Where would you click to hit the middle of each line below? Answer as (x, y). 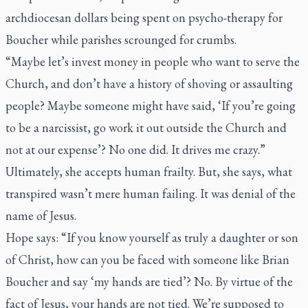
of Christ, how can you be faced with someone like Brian (147, 260)
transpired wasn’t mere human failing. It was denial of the (151, 194)
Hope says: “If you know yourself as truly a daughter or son (152, 238)
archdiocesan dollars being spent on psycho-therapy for (144, 18)
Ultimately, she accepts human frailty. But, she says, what (149, 172)
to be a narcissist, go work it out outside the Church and (146, 128)
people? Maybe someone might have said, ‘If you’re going (151, 106)
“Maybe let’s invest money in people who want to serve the (153, 62)
